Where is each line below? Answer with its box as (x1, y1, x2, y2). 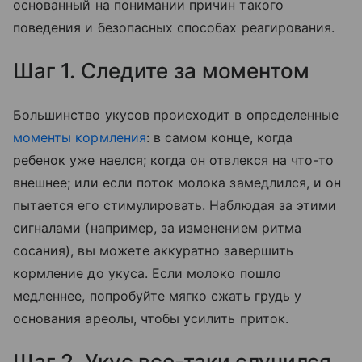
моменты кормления (13, 129, 146, 146)
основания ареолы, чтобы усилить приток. (13, 310, 288, 327)
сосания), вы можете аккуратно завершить (13, 242, 293, 259)
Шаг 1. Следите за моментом (13, 58, 309, 84)
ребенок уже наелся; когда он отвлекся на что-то (13, 152, 335, 169)
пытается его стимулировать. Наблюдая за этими (13, 197, 337, 214)
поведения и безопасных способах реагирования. (13, 19, 335, 36)
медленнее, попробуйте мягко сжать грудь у (13, 288, 301, 305)
